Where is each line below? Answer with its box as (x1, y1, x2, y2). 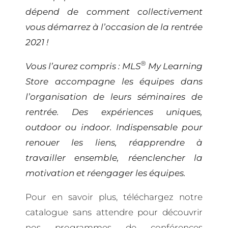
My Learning (146, 61, 203, 71)
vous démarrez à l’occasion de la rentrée (25, 21, 203, 32)
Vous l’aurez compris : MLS (25, 61, 140, 71)
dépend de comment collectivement (25, 6, 203, 17)
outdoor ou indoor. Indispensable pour (25, 122, 203, 132)
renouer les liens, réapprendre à (25, 137, 203, 148)
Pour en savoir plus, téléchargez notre (25, 191, 203, 202)
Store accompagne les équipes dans (25, 76, 203, 87)
